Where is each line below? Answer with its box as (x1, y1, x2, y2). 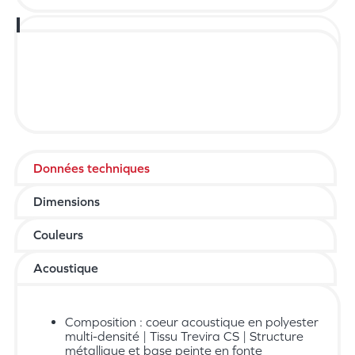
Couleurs (33, 227, 83, 242)
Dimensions (33, 193, 100, 208)
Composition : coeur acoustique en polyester (65, 314, 319, 329)
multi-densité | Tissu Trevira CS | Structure (65, 328, 303, 343)
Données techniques (33, 160, 150, 175)
